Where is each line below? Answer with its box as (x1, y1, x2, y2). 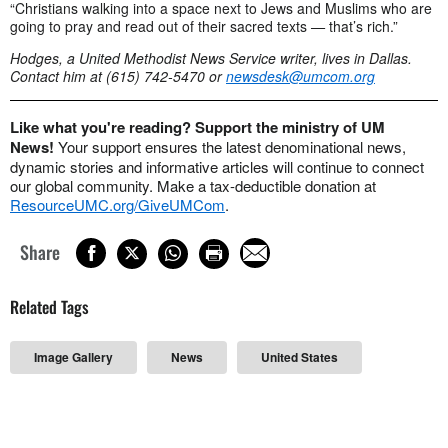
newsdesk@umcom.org (226, 66, 375, 87)
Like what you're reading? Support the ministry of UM (10, 116, 385, 139)
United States (261, 347, 338, 366)
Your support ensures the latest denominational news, (58, 136, 406, 158)
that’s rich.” (325, 16, 398, 37)
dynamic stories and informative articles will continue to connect (10, 156, 424, 178)
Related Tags (10, 293, 89, 319)
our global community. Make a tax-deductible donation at (10, 175, 376, 197)
